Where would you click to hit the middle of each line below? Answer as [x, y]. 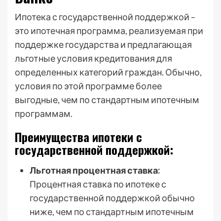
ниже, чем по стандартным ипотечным [112, 212]
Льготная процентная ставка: [95, 170]
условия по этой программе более [88, 86]
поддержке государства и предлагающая [103, 44]
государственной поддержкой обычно [112, 198]
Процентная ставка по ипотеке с [98, 184]
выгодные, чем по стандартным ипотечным [107, 100]
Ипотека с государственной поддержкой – [105, 17]
